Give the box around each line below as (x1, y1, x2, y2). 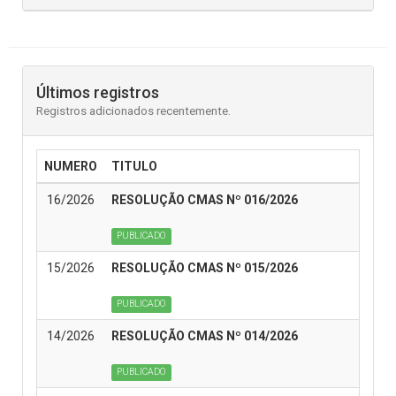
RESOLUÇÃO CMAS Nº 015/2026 (111, 260, 298, 275)
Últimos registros (36, 82, 159, 102)
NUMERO (44, 158, 97, 173)
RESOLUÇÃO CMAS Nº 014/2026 (111, 328, 298, 343)
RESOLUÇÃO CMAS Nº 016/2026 (111, 192, 298, 207)
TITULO (111, 158, 157, 173)
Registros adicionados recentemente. (36, 103, 231, 118)
